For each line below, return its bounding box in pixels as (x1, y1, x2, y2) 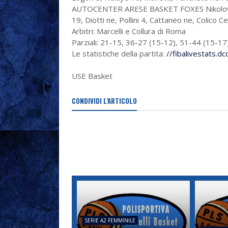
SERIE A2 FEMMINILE (84, 216, 135, 224)
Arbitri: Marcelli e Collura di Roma (71, 25, 186, 36)
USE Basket (71, 70, 112, 81)
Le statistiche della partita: (71, 48, 166, 59)
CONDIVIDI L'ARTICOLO (71, 95, 137, 106)
